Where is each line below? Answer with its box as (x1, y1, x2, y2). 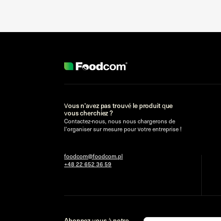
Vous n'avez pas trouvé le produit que (64, 101, 173, 110)
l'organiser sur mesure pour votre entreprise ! (64, 125, 182, 133)
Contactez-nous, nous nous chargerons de (64, 117, 176, 125)
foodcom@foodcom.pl (64, 152, 123, 160)
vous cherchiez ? (64, 109, 113, 118)
